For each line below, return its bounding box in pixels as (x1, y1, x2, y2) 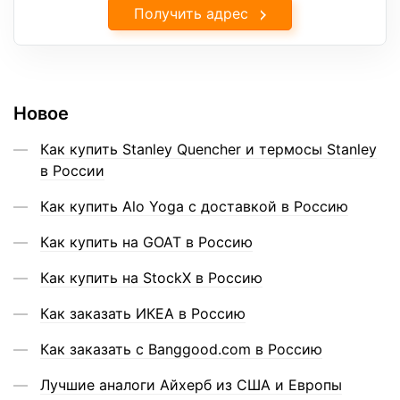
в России (40, 161, 104, 179)
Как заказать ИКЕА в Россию (40, 304, 246, 322)
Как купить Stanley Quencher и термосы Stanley (40, 139, 377, 158)
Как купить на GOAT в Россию (40, 232, 253, 251)
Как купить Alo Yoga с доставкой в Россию (40, 196, 348, 215)
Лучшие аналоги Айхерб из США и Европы (40, 375, 342, 394)
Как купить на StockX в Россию (40, 268, 262, 287)
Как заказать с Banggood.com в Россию (40, 339, 322, 358)
